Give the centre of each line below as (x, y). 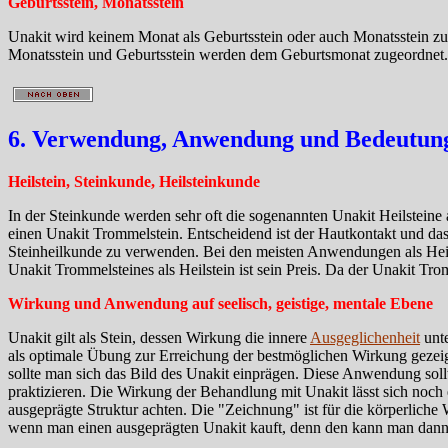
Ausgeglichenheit (365, 338)
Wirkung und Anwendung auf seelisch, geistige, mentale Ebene (220, 304)
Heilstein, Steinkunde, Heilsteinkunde (134, 182)
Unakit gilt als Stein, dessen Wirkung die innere (159, 338)
